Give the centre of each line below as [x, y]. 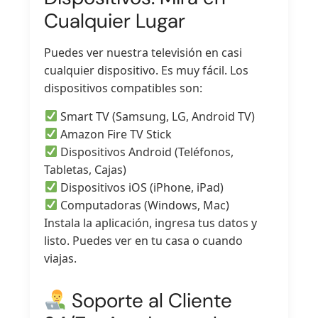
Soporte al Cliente [150, 300]
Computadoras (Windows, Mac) [143, 205]
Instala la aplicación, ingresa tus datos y [151, 223]
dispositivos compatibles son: [124, 88]
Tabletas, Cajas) [86, 169]
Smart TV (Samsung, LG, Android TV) [156, 116]
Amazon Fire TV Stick [114, 134]
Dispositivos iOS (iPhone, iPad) [140, 187]
